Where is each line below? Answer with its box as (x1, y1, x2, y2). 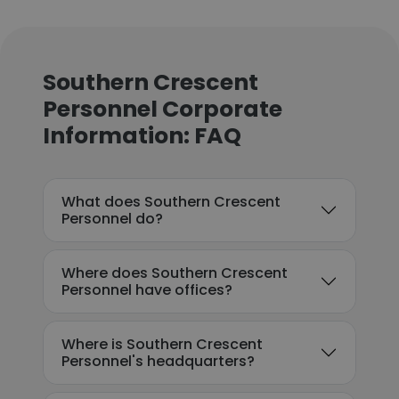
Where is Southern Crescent (61, 334, 263, 354)
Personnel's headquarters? (61, 351, 255, 371)
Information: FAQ (43, 120, 241, 151)
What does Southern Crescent (61, 191, 281, 212)
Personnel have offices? (61, 280, 232, 300)
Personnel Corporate (43, 94, 282, 125)
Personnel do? (61, 208, 163, 229)
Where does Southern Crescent (61, 263, 288, 283)
